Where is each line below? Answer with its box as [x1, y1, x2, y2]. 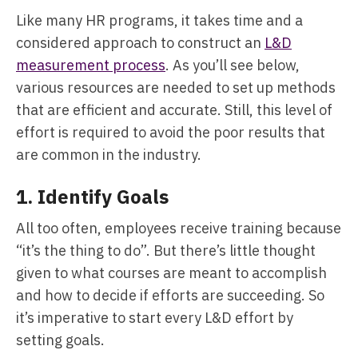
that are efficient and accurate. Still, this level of [16, 101, 332, 119]
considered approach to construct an [16, 34, 265, 52]
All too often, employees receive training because [16, 219, 341, 237]
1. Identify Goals [16, 184, 169, 209]
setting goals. [16, 331, 105, 349]
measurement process [16, 56, 165, 74]
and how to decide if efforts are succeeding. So [16, 286, 324, 304]
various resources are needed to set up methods [16, 78, 336, 97]
